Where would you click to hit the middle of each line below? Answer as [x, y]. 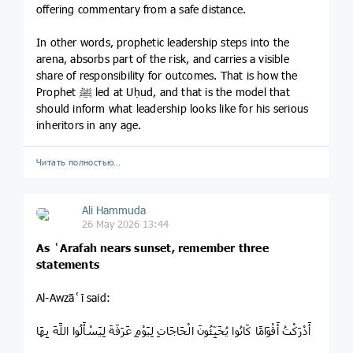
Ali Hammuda [113, 210]
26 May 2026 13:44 [125, 224]
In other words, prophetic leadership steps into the [163, 43]
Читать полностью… [79, 162]
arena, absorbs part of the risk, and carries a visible [163, 59]
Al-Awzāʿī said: [73, 297]
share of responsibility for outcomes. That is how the [167, 76]
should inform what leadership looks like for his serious [173, 109]
